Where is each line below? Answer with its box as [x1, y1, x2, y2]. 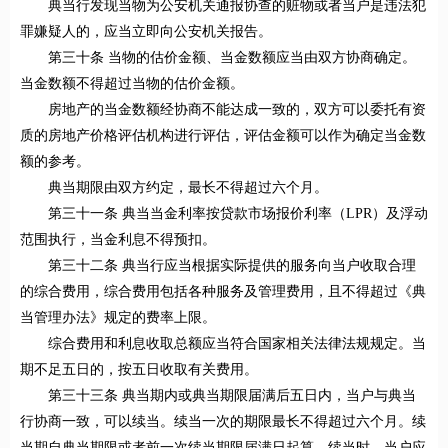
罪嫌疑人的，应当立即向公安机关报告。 [20, 24, 272, 40]
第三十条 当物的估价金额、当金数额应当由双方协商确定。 [48, 50, 416, 66]
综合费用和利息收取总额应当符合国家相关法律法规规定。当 [48, 336, 426, 352]
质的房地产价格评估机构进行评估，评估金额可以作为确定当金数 [20, 128, 426, 144]
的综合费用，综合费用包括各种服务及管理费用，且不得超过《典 [20, 284, 426, 300]
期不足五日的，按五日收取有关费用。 [20, 362, 258, 378]
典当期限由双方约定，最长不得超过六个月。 [48, 180, 328, 196]
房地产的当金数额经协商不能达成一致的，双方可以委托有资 [48, 102, 426, 118]
